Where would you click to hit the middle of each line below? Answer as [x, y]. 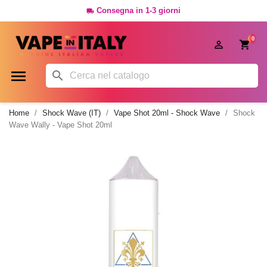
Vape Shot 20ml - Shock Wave [167, 113]
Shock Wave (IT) [72, 113]
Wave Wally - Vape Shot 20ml [60, 125]
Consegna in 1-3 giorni [139, 10]
